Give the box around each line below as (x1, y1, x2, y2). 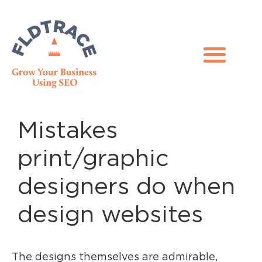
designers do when (18, 173, 235, 199)
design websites (18, 201, 203, 227)
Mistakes (18, 117, 118, 143)
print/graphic (18, 145, 169, 171)
